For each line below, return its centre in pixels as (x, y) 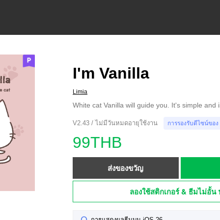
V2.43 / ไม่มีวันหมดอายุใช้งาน (115, 123)
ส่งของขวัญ (126, 168)
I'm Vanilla (111, 73)
